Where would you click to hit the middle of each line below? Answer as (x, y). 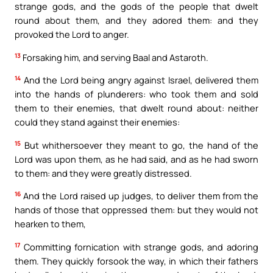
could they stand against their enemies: (97, 122)
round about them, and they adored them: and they (136, 20)
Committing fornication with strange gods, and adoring (139, 246)
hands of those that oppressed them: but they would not (136, 210)
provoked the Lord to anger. (72, 34)
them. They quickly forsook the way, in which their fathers (136, 261)
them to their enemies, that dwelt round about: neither (136, 108)
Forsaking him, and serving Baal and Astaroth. (115, 57)
